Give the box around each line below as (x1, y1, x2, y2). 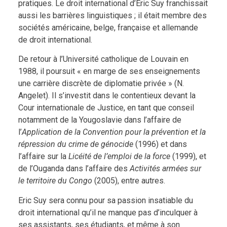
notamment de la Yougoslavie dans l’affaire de (18, 115, 181, 125)
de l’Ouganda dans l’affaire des (18, 164, 130, 174)
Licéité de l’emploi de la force (68, 152, 170, 162)
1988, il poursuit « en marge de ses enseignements (18, 66, 200, 77)
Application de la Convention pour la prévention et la (21, 127, 206, 137)
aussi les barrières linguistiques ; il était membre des (18, 10, 207, 20)
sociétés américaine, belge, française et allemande (18, 22, 198, 32)
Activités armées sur (129, 164, 201, 174)
